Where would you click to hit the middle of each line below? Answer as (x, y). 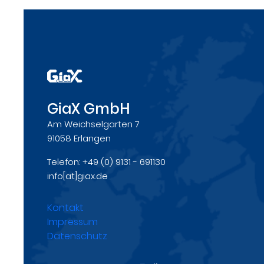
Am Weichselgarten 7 (93, 124)
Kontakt (65, 207)
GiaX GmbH (88, 108)
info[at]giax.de (77, 176)
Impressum (72, 222)
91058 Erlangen (79, 138)
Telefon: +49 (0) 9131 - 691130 (106, 161)
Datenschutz (77, 236)
